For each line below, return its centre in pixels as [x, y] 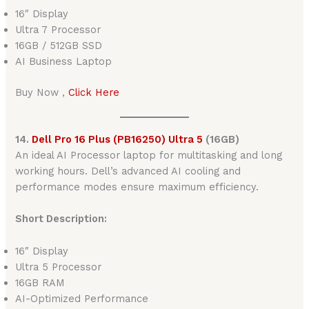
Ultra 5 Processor [59, 267]
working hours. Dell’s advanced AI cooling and [128, 171]
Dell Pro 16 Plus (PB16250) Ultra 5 [118, 139]
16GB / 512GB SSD [59, 45]
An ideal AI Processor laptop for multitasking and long [149, 155]
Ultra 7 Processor [58, 29]
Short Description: [61, 219]
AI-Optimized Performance [82, 298]
